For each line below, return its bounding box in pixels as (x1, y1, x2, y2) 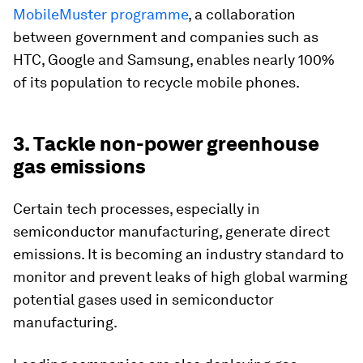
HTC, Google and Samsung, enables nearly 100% (13, 51, 335, 69)
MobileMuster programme (13, 6, 188, 23)
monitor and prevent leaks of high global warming (13, 268, 348, 286)
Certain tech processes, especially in (13, 200, 260, 218)
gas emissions (13, 155, 146, 179)
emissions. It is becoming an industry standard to (13, 246, 344, 263)
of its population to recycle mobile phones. (13, 74, 300, 92)
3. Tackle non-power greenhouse (13, 132, 319, 156)
